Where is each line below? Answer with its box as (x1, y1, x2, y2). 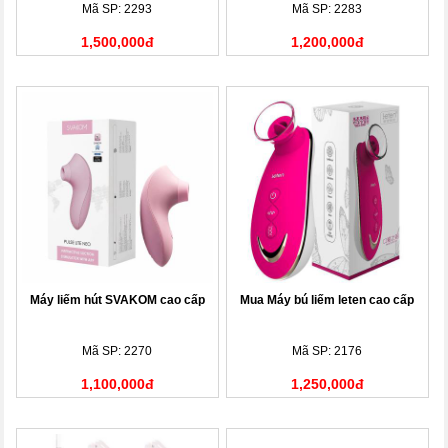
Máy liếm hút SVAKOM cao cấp (29, 292, 205, 307)
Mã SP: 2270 (82, 343, 153, 358)
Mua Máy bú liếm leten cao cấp (240, 292, 415, 307)
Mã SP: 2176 (292, 343, 363, 358)
